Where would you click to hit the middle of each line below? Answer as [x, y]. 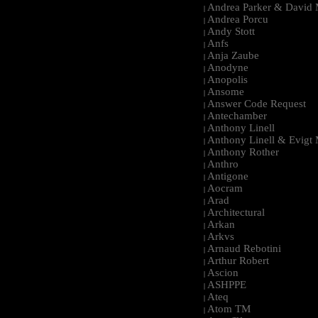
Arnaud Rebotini [244, 248]
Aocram [225, 188]
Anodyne [228, 67]
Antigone [228, 176]
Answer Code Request [257, 103]
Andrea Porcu [238, 19]
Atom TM [229, 308]
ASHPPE [227, 284]
